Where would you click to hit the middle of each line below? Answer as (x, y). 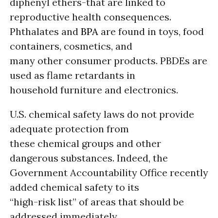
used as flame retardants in (73, 75)
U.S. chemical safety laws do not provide (102, 114)
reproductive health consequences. (91, 17)
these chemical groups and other (85, 143)
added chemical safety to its (74, 187)
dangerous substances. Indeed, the (89, 158)
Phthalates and (45, 31)
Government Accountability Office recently (109, 173)
